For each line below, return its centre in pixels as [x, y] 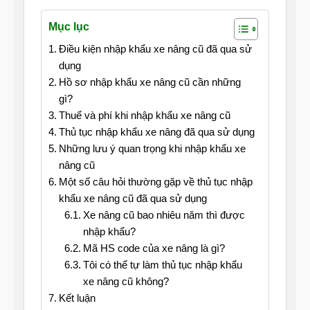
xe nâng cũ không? [126, 282]
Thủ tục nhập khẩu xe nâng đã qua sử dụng [157, 132]
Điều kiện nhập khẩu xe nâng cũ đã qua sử [155, 49]
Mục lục [69, 27]
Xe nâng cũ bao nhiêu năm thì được [164, 215]
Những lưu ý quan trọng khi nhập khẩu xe [152, 149]
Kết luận [77, 298]
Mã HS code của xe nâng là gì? [154, 248]
